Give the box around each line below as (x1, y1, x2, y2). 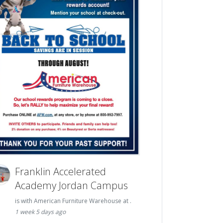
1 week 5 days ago (15, 207, 66, 216)
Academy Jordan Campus (15, 178, 128, 192)
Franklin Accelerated (15, 164, 107, 178)
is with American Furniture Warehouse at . (15, 196, 132, 205)
